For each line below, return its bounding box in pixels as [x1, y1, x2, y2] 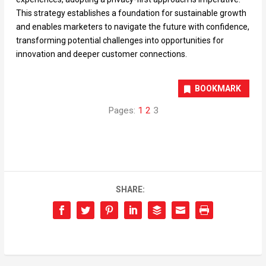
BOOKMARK [195, 84, 242, 94]
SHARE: [115, 185, 145, 195]
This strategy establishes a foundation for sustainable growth [15, 8, 246, 18]
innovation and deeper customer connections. [15, 49, 187, 59]
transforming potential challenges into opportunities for [15, 36, 224, 46]
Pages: [107, 105, 138, 116]
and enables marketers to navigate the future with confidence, [15, 22, 249, 32]
